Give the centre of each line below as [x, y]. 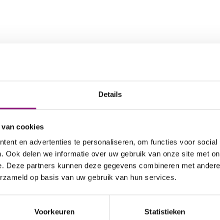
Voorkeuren [55, 212]
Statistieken [165, 212]
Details [110, 94]
